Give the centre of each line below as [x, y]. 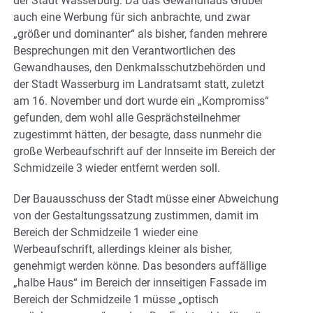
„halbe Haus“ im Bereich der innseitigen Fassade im [140, 282]
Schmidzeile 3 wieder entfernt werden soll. [117, 168]
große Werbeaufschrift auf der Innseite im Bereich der [144, 151]
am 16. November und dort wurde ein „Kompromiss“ [141, 101]
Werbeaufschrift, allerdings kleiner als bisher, [123, 249]
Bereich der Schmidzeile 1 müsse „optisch [116, 299]
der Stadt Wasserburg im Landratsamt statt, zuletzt [139, 84]
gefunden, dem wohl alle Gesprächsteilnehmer [127, 117]
